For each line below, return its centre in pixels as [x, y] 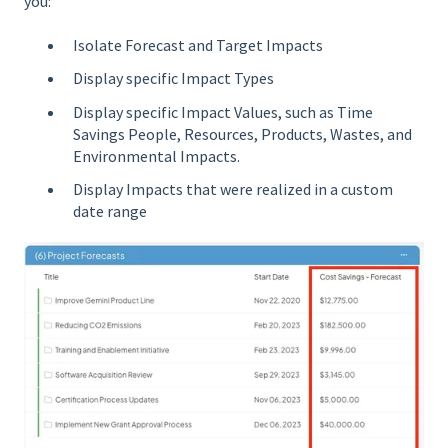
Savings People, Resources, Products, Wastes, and [242, 133]
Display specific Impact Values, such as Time [223, 111]
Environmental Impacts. [156, 155]
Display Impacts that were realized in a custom [233, 188]
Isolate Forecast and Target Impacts [198, 45]
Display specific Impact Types [173, 78]
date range [110, 210]
